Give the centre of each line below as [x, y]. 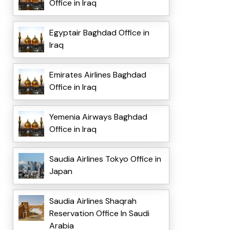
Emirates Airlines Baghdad [98, 75]
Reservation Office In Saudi [99, 214]
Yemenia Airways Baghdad [98, 117]
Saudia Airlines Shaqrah [93, 201]
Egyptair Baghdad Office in [99, 33]
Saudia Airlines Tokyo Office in [105, 159]
